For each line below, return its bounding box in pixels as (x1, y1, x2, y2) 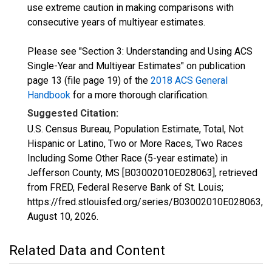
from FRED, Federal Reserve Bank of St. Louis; (27, 182, 223, 193)
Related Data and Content (9, 243, 165, 258)
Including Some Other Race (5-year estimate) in (27, 152, 228, 164)
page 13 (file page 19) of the (27, 75, 151, 86)
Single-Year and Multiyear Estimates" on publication (27, 60, 245, 72)
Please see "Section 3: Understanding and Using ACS (27, 46, 253, 57)
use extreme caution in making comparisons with (27, 2, 234, 13)
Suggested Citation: (27, 107, 118, 119)
